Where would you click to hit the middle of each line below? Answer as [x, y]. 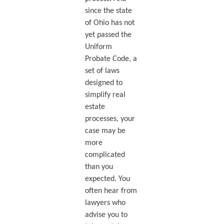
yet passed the [108, 35]
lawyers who [105, 203]
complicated [105, 155]
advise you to [106, 215]
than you [99, 167]
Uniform [98, 47]
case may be [105, 131]
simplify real [105, 95]
